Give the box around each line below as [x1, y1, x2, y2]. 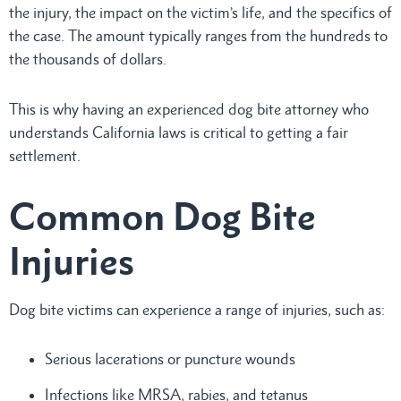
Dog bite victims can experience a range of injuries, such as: [9, 300, 385, 319]
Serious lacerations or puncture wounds [45, 349, 295, 368]
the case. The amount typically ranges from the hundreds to [9, 26, 388, 45]
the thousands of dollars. [9, 49, 170, 68]
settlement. [9, 146, 81, 165]
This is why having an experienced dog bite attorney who [9, 99, 369, 118]
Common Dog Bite [9, 192, 316, 239]
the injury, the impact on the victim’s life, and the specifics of [9, 3, 392, 21]
